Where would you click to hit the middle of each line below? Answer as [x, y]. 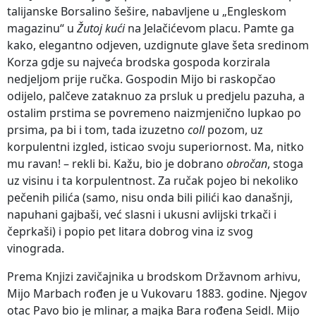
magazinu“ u [42, 28]
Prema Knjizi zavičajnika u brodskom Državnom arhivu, [154, 276]
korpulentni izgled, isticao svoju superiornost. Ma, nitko [156, 146]
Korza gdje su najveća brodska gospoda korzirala [139, 62]
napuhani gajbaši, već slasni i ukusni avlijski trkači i [142, 214]
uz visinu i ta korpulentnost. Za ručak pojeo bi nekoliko [153, 180]
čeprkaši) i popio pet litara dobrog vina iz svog [130, 231]
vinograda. [36, 248]
